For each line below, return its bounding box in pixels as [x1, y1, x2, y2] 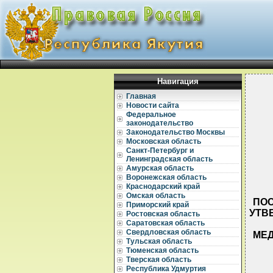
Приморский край [126, 200, 189, 209]
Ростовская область [126, 210, 200, 218]
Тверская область [126, 255, 191, 264]
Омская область [126, 191, 185, 200]
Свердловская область [126, 228, 211, 236]
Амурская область [126, 164, 194, 172]
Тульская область [126, 237, 192, 246]
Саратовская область [126, 219, 205, 227]
